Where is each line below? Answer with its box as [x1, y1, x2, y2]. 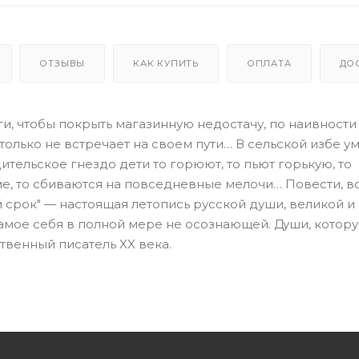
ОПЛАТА [246, 57, 292, 69]
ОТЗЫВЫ [39, 57, 86, 69]
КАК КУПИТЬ [133, 57, 200, 69]
